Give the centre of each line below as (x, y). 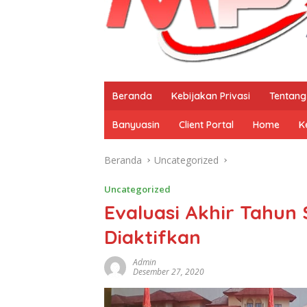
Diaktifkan (152, 236)
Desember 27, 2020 (169, 271)
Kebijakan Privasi (211, 96)
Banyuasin (136, 124)
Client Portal (206, 124)
